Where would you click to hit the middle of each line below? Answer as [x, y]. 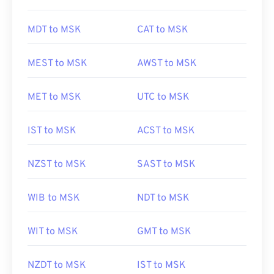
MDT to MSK [54, 30]
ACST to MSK [166, 131]
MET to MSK [54, 97]
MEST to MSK [57, 64]
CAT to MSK [163, 30]
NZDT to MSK [57, 265]
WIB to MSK [54, 198]
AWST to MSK [167, 64]
